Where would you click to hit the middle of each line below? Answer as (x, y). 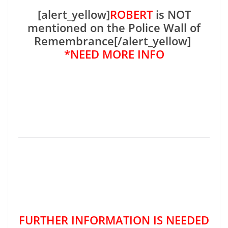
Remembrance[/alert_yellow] (114, 41)
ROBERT (131, 15)
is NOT (172, 15)
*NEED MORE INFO (114, 54)
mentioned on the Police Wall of (114, 28)
